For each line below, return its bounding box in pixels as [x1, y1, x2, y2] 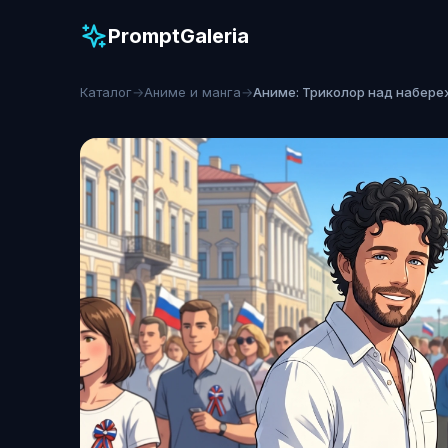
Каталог [80, 84, 132, 100]
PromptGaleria [108, 23, 249, 48]
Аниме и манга [144, 84, 241, 100]
